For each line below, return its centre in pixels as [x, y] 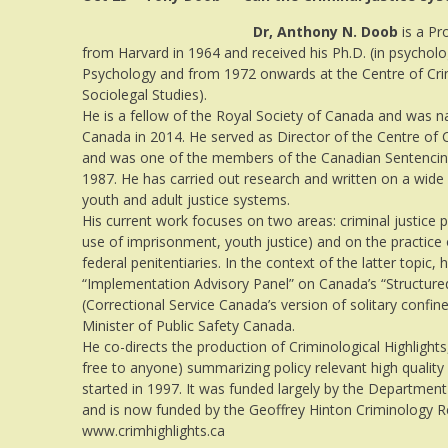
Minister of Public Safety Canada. [188, 325]
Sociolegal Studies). [144, 94]
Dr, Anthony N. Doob [325, 31]
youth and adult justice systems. [186, 199]
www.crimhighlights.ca [153, 430]
